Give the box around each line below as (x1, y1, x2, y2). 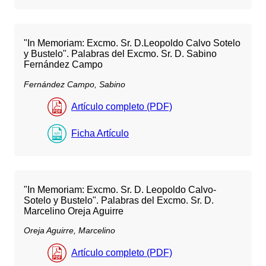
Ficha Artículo (71, 128, 129, 138)
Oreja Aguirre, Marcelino (24, 225, 115, 235)
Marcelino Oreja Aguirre (24, 205, 123, 216)
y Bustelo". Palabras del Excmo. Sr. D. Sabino (24, 49, 217, 59)
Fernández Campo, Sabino (24, 79, 125, 89)
